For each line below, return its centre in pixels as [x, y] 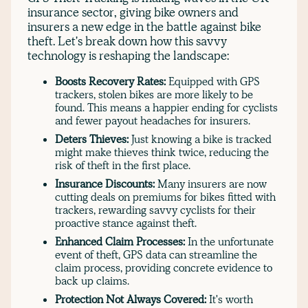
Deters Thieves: [93, 139]
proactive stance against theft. [126, 223]
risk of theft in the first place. [123, 165]
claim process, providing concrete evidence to [164, 267]
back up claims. [92, 280]
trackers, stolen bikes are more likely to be [154, 94]
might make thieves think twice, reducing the [162, 152]
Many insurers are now [212, 184]
